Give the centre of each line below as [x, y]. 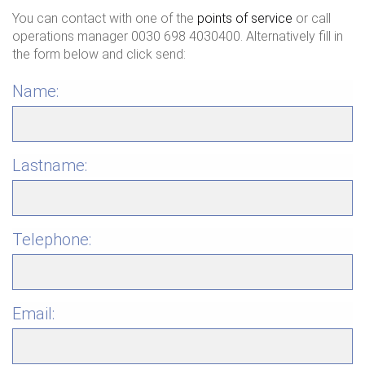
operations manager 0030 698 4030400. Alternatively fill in [178, 36]
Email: [33, 314]
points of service [245, 18]
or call [312, 18]
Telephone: [52, 240]
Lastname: [50, 165]
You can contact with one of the [105, 18]
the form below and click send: [99, 54]
